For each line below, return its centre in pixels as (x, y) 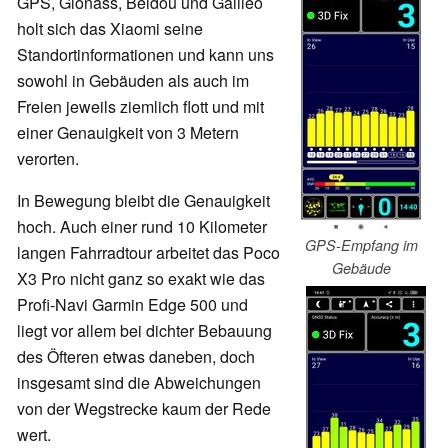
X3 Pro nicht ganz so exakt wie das (141, 278)
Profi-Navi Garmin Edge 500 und (132, 304)
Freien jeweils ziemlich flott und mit (140, 106)
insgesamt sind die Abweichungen (139, 382)
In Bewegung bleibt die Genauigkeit (143, 200)
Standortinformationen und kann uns (145, 54)
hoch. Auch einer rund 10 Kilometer (142, 226)
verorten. (48, 158)
